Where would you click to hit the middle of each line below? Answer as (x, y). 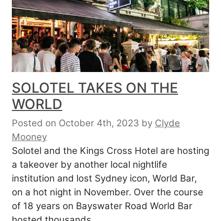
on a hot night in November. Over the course (108, 192)
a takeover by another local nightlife (90, 164)
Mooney (29, 137)
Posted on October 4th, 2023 (75, 123)
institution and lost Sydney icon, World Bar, (104, 178)
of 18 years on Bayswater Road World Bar (102, 206)
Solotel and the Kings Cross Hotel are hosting (110, 150)
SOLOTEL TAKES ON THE (95, 88)
